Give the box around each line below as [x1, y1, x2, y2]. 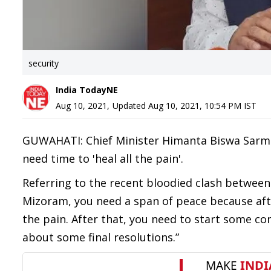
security [28, 57, 59, 69]
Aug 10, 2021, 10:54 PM [148, 100, 241, 111]
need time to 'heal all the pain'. [22, 151, 183, 166]
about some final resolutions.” [22, 230, 179, 244]
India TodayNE [56, 84, 118, 96]
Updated [113, 100, 148, 111]
